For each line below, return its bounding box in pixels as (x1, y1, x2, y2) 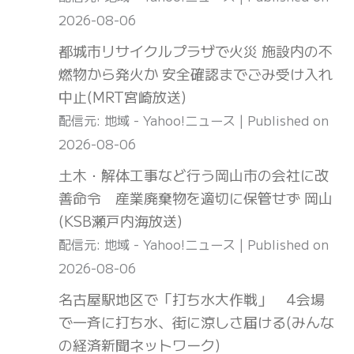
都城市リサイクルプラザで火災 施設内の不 (58, 40, 333, 62)
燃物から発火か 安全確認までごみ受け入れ (58, 63, 333, 85)
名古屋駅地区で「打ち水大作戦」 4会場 (58, 288, 325, 310)
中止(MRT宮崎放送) (58, 86, 186, 107)
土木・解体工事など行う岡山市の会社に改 (58, 164, 329, 186)
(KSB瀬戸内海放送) (58, 210, 183, 232)
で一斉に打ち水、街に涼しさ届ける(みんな (58, 311, 334, 333)
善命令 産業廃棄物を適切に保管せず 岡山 (58, 187, 333, 209)
